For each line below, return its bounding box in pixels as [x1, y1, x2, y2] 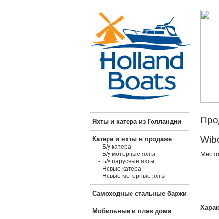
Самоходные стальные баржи [92, 190, 187, 197]
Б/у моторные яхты [102, 151, 155, 157]
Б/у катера [102, 143, 131, 150]
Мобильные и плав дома [92, 207, 171, 215]
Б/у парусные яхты [102, 158, 154, 165]
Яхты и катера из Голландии [92, 118, 181, 125]
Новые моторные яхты [102, 173, 166, 179]
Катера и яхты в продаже [92, 135, 172, 143]
